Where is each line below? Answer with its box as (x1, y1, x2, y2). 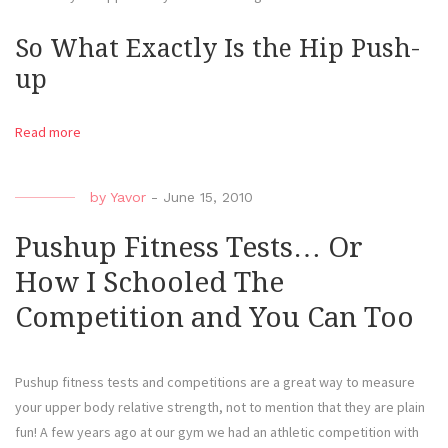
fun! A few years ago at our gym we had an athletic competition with (15, 423, 419, 442)
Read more (15, 123, 81, 142)
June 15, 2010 (163, 189, 253, 206)
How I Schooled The (15, 266, 284, 300)
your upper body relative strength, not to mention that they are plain (15, 398, 425, 417)
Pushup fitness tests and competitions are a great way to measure (15, 373, 415, 392)
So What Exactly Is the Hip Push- (15, 34, 420, 64)
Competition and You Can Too (15, 301, 414, 335)
